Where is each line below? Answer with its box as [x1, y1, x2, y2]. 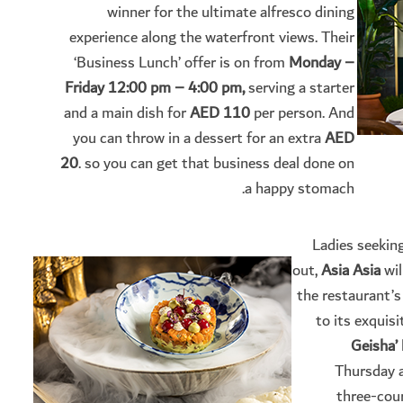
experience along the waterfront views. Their [69, 24, 354, 51]
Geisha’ [351, 333, 398, 360]
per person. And [250, 100, 354, 127]
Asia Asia [321, 257, 381, 284]
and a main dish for [64, 100, 190, 127]
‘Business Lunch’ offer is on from [74, 49, 289, 76]
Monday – [289, 49, 354, 76]
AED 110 [190, 100, 250, 127]
